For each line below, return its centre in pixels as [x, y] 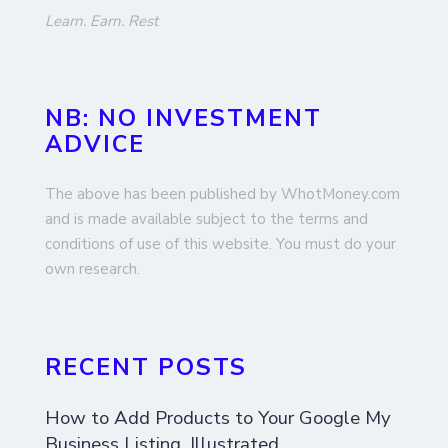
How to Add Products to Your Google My [218, 418]
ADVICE [95, 143]
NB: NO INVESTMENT [183, 117]
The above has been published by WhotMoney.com [222, 193]
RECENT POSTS [146, 367]
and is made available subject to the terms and [206, 218]
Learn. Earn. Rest [101, 21]
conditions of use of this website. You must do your [220, 243]
